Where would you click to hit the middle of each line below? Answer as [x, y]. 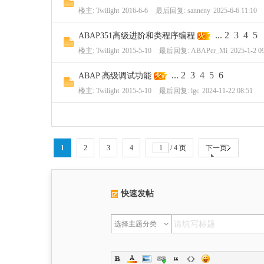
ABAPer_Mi [209, 51]
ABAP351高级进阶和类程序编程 [137, 36]
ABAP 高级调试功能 [115, 76]
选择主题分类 [136, 224]
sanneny [199, 11]
